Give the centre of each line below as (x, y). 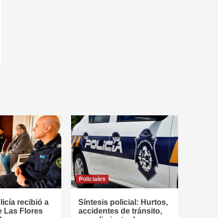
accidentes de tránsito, (120, 211)
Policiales (92, 179)
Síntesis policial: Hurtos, (123, 202)
